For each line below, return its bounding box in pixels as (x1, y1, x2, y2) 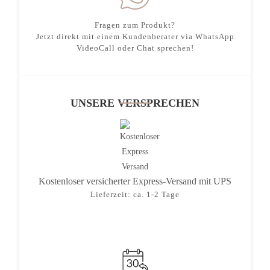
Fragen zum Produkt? (95, 20, 175, 30)
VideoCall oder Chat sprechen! (76, 43, 194, 52)
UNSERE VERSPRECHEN (71, 96, 199, 109)
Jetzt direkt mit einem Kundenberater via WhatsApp (36, 31, 234, 41)
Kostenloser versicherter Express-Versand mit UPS (39, 175, 231, 186)
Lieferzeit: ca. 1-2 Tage (90, 189, 180, 199)
